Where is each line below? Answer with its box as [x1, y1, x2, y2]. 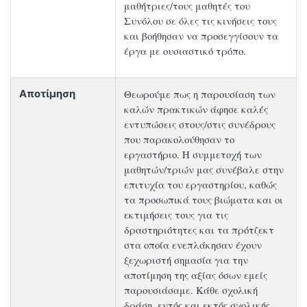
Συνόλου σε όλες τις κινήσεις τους [124, 14, 277, 28]
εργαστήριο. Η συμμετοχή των [124, 147, 262, 162]
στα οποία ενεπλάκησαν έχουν [124, 238, 262, 252]
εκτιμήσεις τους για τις [124, 208, 228, 222]
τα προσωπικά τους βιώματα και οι [124, 193, 283, 207]
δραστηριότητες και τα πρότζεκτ [124, 223, 274, 237]
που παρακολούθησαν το [124, 132, 234, 147]
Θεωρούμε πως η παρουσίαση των [124, 87, 275, 101]
